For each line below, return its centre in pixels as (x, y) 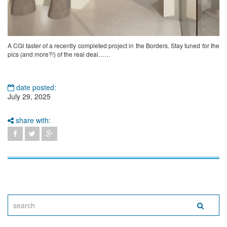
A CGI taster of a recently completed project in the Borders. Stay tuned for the (113, 46)
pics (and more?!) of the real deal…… (59, 54)
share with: (32, 120)
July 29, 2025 (29, 97)
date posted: (35, 87)
